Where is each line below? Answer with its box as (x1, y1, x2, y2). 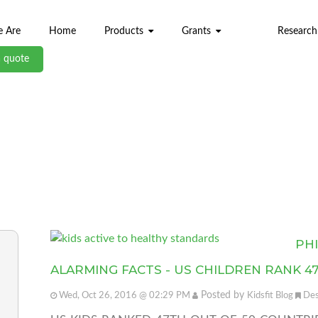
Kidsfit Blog (246, 290, 293, 300)
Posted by (197, 290, 247, 300)
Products (104, 26, 143, 36)
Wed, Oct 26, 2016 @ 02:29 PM (56, 290, 192, 300)
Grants (181, 26, 211, 36)
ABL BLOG (82, 141, 236, 176)
